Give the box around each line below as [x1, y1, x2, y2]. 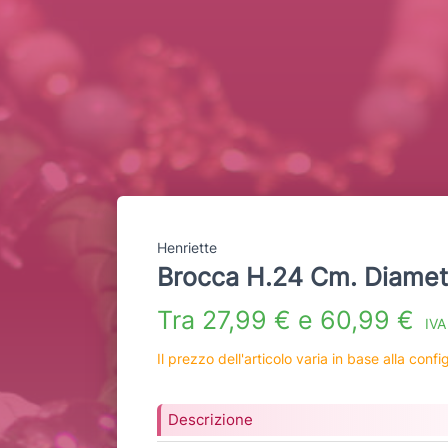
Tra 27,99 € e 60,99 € [157, 305, 421, 336]
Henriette [157, 239, 217, 257]
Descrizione [168, 410, 253, 430]
